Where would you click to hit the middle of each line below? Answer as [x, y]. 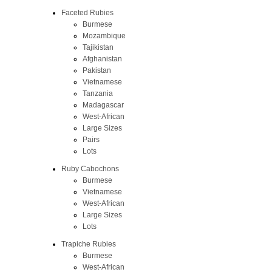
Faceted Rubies [87, 12]
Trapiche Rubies [88, 244]
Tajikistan [98, 47]
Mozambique [104, 36]
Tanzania [97, 93]
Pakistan [97, 70]
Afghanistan [102, 59]
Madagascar [103, 105]
